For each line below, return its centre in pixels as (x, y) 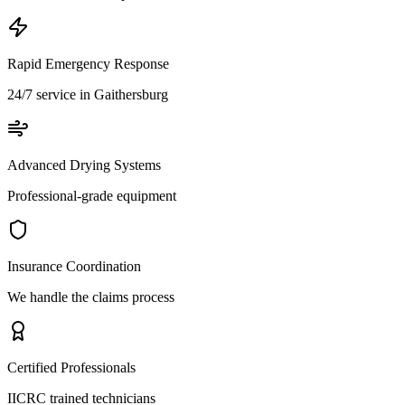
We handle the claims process (91, 297)
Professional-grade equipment (92, 196)
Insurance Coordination (74, 267)
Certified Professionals (71, 368)
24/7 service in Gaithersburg (88, 95)
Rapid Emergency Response (88, 64)
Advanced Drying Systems (84, 165)
